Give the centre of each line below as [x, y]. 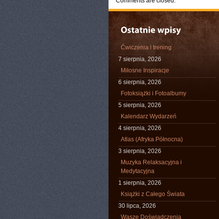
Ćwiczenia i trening [146, 47]
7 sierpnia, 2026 [140, 59]
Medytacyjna [138, 171]
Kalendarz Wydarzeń [149, 116]
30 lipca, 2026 [137, 206]
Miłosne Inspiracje [145, 70]
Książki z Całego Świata [153, 194]
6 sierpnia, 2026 [140, 82]
